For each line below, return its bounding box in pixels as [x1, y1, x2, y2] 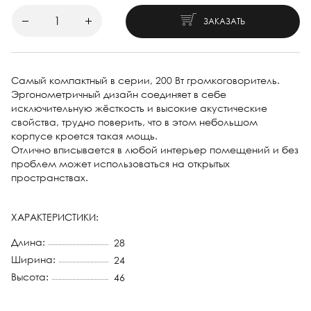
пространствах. [11, 171, 88, 183]
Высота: [11, 271, 49, 283]
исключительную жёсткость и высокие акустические [11, 102, 267, 114]
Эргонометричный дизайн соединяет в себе [11, 88, 226, 100]
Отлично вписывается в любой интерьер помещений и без [11, 144, 299, 155]
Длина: [11, 236, 45, 248]
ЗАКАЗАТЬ [203, 16, 245, 26]
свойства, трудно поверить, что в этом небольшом [11, 116, 258, 128]
